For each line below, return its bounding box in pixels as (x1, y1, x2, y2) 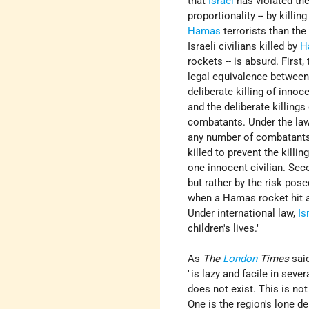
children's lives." (188, 222, 261, 235)
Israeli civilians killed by (188, 40, 301, 53)
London (223, 252, 258, 266)
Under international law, (188, 207, 299, 220)
